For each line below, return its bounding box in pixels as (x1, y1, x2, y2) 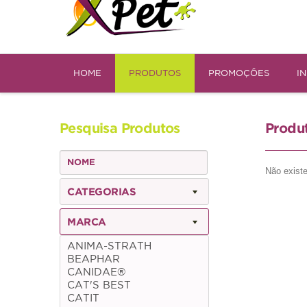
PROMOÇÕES (208, 68, 269, 79)
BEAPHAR (67, 253, 120, 265)
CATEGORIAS (67, 185, 136, 197)
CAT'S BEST (67, 279, 131, 291)
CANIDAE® (67, 266, 125, 278)
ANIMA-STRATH (67, 240, 151, 252)
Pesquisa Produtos (60, 120, 180, 136)
